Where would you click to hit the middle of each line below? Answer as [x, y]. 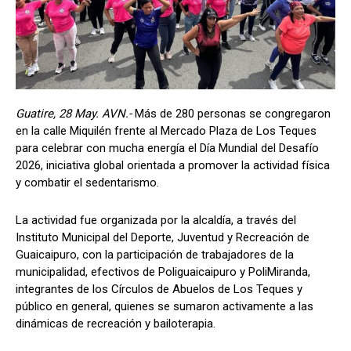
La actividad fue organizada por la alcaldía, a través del [156, 220]
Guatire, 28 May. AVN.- [75, 113]
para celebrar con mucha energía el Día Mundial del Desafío [167, 148]
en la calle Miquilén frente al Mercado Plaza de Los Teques [166, 130]
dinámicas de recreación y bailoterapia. [116, 323]
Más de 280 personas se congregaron [233, 113]
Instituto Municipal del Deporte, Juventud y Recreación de [163, 237]
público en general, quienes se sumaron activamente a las [165, 306]
